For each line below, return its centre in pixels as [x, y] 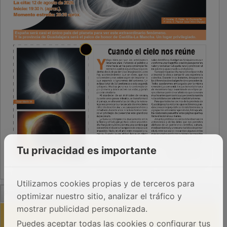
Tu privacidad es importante [87, 150]
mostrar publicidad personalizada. [82, 209]
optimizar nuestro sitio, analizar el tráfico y [99, 196]
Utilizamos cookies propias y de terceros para [106, 183]
